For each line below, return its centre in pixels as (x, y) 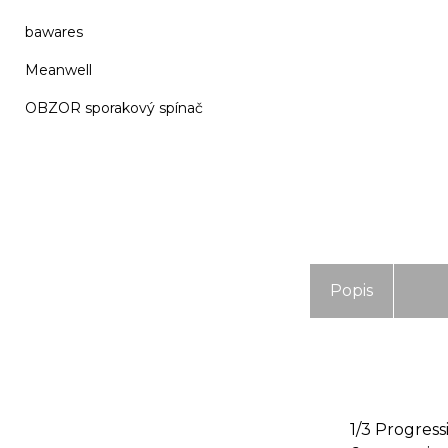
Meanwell (58, 70)
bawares (54, 32)
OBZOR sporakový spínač (114, 108)
